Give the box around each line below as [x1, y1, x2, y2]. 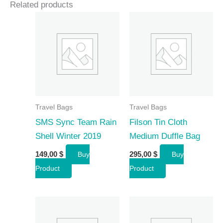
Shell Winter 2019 [35, 131, 101, 141]
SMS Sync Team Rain [35, 117, 116, 127]
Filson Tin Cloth [129, 117, 187, 127]
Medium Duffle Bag [129, 131, 200, 141]
